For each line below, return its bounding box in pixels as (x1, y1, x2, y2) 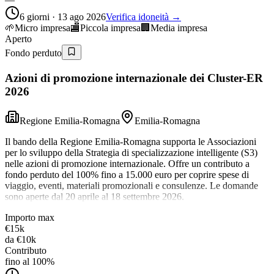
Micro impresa (15, 22, 70, 33)
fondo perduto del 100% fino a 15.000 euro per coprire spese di (5, 169, 249, 180)
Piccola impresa (80, 22, 141, 33)
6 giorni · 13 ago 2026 (20, 11, 106, 22)
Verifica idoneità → (106, 11, 181, 22)
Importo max (5, 212, 54, 223)
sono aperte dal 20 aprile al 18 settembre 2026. (5, 191, 184, 202)
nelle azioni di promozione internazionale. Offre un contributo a (5, 158, 250, 169)
